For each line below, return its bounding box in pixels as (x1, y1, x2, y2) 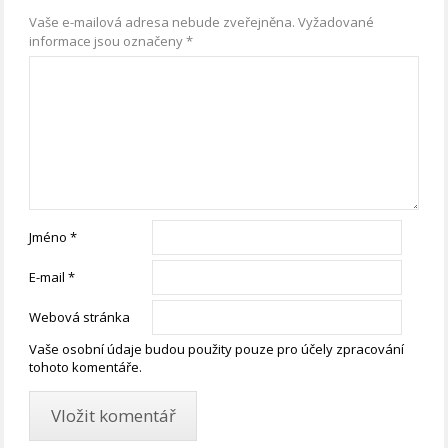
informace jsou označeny (29, 31, 187, 50)
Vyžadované (298, 12, 375, 31)
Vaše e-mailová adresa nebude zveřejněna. (29, 12, 296, 31)
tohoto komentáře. (29, 357, 143, 376)
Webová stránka (29, 307, 131, 326)
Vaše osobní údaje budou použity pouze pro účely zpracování (29, 339, 405, 358)
